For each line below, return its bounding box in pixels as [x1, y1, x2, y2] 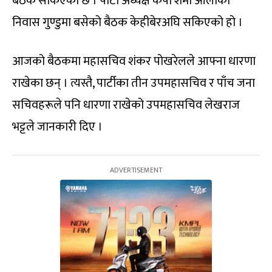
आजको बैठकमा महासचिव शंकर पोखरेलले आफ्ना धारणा [12, 50, 256, 72]
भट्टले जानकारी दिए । [12, 116, 103, 137]
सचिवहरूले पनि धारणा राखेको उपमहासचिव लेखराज [12, 94, 240, 115]
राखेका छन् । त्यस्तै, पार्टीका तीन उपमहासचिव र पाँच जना [12, 72, 255, 93]
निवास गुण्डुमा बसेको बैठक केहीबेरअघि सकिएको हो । [12, 12, 243, 33]
